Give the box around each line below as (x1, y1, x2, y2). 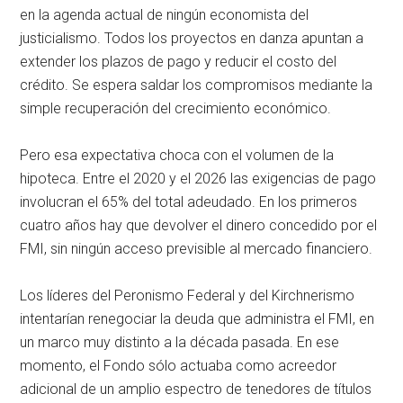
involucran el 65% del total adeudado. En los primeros (20, 193, 358, 211)
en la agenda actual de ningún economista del (20, 6, 309, 24)
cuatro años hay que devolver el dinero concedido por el (20, 217, 378, 235)
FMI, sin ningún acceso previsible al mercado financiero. (20, 240, 373, 258)
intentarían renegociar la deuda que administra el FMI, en (20, 310, 375, 328)
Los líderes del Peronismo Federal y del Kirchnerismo (20, 287, 355, 305)
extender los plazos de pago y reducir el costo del (20, 53, 337, 71)
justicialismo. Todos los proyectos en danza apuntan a (20, 30, 364, 48)
